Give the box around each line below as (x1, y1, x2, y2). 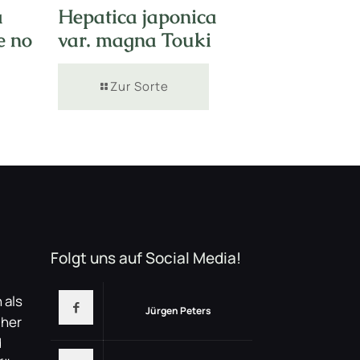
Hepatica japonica (58, 3, 218, 29)
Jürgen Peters (145, 303, 211, 317)
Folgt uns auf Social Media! (51, 247, 241, 268)
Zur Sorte (110, 77, 170, 95)
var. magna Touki (58, 27, 212, 52)
